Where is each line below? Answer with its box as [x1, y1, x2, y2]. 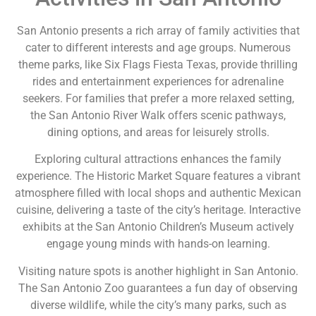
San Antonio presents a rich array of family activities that [16, 24, 300, 38]
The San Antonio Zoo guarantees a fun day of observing [18, 281, 298, 295]
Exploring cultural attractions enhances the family [35, 152, 281, 166]
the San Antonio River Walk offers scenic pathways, [30, 109, 286, 123]
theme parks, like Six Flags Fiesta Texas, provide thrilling [18, 58, 298, 72]
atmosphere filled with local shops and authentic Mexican [15, 186, 301, 200]
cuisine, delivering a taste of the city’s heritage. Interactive [16, 203, 300, 217]
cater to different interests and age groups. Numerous [25, 41, 291, 55]
